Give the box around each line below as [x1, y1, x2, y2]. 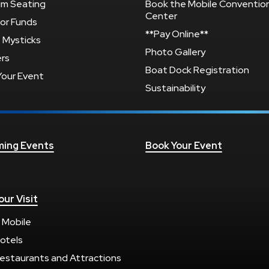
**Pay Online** [145, 27, 208, 40]
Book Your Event [145, 139, 222, 152]
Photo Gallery [145, 45, 205, 58]
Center [145, 9, 177, 22]
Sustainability [145, 81, 205, 94]
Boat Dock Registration [145, 63, 249, 76]
